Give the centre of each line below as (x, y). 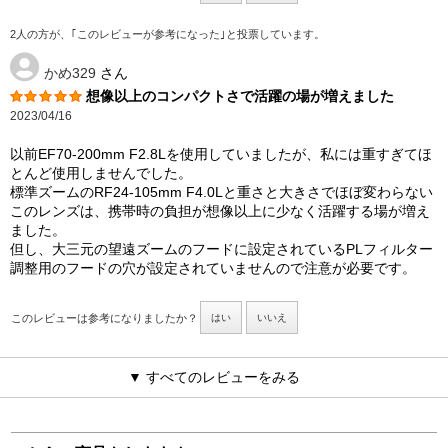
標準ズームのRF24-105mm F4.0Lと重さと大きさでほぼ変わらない (221, 192)
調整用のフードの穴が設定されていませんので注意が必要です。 (213, 268)
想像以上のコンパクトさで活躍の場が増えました (240, 96)
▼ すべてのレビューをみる (214, 377)
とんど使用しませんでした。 (101, 173)
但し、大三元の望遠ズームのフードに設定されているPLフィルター (221, 249)
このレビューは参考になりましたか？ (104, 318)
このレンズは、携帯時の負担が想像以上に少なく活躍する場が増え (220, 211)
